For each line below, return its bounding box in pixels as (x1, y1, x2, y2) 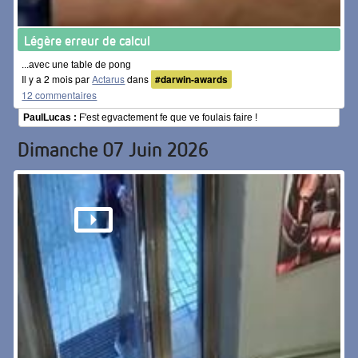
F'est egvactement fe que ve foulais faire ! (77, 112, 258, 124)
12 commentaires (22, 88, 97, 102)
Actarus (92, 72, 125, 86)
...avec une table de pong (22, 59, 132, 71)
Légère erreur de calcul (24, 32, 151, 50)
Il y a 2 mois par (22, 72, 93, 86)
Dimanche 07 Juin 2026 (18, 137, 209, 162)
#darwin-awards (155, 72, 229, 87)
